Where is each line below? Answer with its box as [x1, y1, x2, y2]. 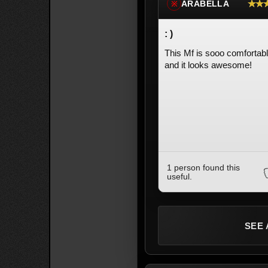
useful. [167, 172, 192, 181]
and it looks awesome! [165, 60, 252, 70]
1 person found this [167, 163, 240, 172]
